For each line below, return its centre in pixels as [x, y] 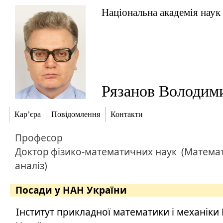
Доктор [32, 152]
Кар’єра [28, 114]
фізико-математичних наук [114, 152]
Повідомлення [76, 114]
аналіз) [31, 166]
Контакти [127, 114]
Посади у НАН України [71, 190]
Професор [39, 138]
